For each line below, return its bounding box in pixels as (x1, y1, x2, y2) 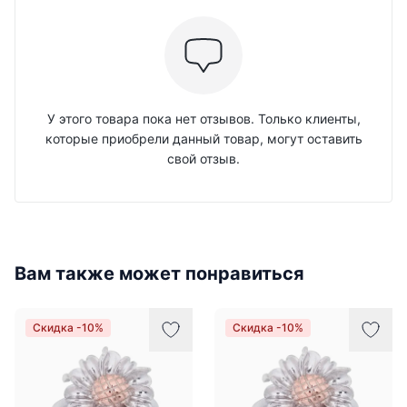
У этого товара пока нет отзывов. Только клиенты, (46, 111, 361, 126)
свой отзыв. (167, 151, 240, 166)
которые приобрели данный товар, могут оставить (45, 131, 362, 146)
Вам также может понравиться (15, 263, 304, 284)
